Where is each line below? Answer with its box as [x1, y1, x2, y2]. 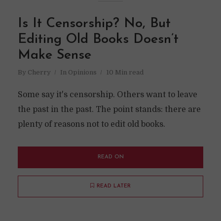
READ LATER [97, 184, 131, 189]
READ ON [97, 154, 124, 160]
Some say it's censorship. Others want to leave [17, 90, 197, 99]
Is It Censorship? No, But [17, 17, 171, 31]
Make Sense [17, 49, 91, 62]
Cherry [27, 69, 51, 76]
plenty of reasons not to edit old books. [17, 120, 165, 129]
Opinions [68, 69, 97, 76]
